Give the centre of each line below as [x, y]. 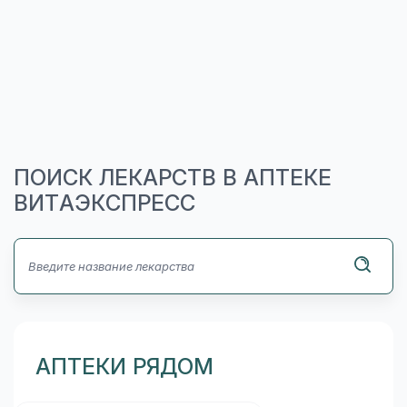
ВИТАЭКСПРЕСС [104, 203]
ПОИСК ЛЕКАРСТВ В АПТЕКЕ [173, 177]
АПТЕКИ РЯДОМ [124, 366]
